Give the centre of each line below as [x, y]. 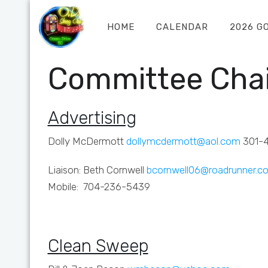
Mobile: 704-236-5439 [99, 187]
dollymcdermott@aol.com [183, 141]
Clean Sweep [98, 246]
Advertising [92, 118]
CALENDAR [182, 27]
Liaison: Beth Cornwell [96, 170]
